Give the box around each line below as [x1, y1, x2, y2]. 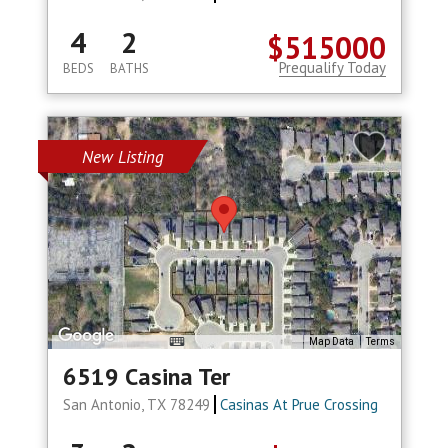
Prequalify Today [278, 58, 386, 78]
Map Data [308, 336, 354, 348]
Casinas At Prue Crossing [220, 395, 379, 415]
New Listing [81, 146, 164, 169]
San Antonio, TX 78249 [62, 395, 214, 415]
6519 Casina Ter [62, 361, 230, 393]
